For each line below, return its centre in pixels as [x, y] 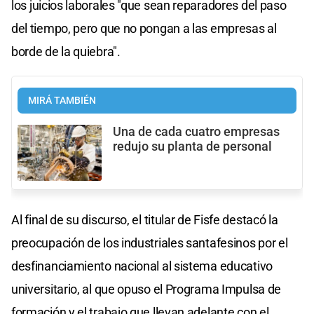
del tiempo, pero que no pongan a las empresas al [144, 28]
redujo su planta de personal [192, 146]
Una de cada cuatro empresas [196, 131]
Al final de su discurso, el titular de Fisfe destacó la [145, 219]
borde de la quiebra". [66, 51]
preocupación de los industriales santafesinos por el [150, 243]
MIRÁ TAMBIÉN [62, 100]
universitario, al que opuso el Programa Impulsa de [146, 289]
